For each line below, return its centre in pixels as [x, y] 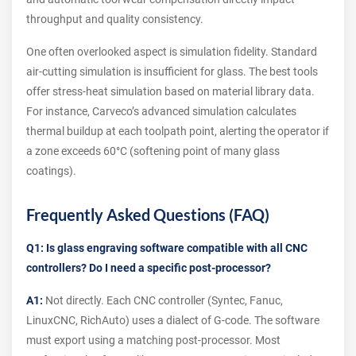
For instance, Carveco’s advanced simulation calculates [161, 111]
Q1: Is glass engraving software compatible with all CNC [167, 248]
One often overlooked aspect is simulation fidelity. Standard [172, 51]
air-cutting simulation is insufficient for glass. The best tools [172, 71]
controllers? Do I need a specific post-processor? [149, 267]
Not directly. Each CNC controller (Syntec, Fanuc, [163, 300]
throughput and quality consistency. [115, 19]
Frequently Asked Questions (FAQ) [148, 214]
